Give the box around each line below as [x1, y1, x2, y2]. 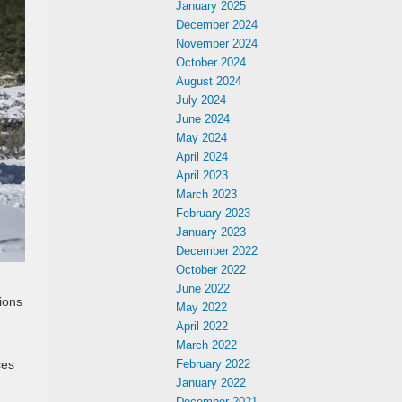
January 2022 [176, 376, 246, 389]
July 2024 [176, 93, 226, 107]
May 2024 [176, 131, 227, 144]
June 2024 [176, 112, 230, 126]
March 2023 [176, 188, 237, 201]
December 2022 [176, 244, 258, 258]
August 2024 [176, 74, 241, 88]
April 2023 [176, 169, 228, 182]
